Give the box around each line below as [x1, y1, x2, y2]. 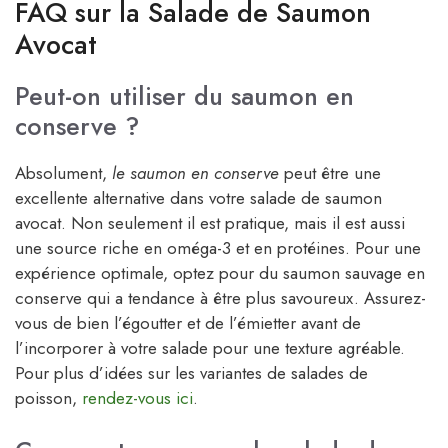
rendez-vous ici [82, 385, 193, 410]
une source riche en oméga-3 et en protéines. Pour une [15, 235, 421, 260]
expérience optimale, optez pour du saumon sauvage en [15, 260, 425, 285]
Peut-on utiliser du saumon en [15, 77, 354, 114]
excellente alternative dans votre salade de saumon [15, 185, 382, 210]
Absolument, [15, 160, 112, 185]
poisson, [15, 385, 82, 410]
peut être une [279, 160, 381, 185]
